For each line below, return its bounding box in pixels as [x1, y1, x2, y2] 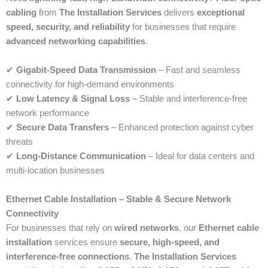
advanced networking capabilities [6, 36, 145, 47]
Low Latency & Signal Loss [16, 94, 130, 104]
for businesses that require [130, 22, 236, 32]
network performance [6, 108, 89, 118]
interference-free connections [6, 252, 129, 262]
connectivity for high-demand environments [6, 80, 174, 90]
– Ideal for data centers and [146, 151, 254, 162]
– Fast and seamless [156, 65, 240, 75]
